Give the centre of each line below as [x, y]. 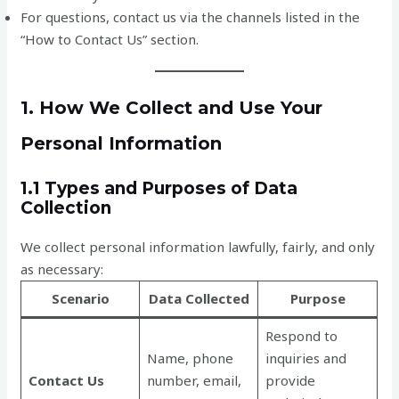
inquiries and [305, 358]
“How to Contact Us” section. [110, 39]
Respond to [301, 336]
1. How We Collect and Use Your [172, 108]
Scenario [80, 298]
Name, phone [190, 358]
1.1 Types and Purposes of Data [159, 188]
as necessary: [62, 269]
